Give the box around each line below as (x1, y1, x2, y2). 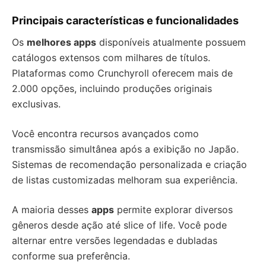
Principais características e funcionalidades (12, 14, 239, 27)
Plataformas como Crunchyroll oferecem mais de (12, 67, 233, 80)
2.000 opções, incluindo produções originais (12, 83, 212, 95)
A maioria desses (12, 204, 91, 216)
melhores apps (27, 36, 96, 49)
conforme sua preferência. (12, 250, 130, 262)
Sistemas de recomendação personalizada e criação (12, 159, 247, 171)
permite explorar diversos (114, 204, 233, 216)
